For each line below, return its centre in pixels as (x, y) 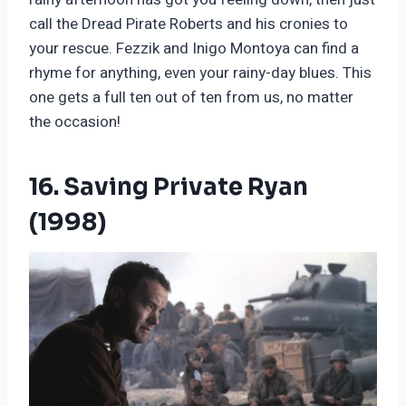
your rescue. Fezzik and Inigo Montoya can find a (194, 49)
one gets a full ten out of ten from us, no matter (191, 98)
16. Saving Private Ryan (169, 188)
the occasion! (75, 122)
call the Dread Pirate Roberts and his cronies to (188, 24)
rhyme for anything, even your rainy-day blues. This (200, 73)
